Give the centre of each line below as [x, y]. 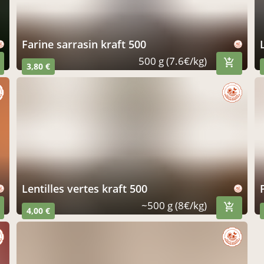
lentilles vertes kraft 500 [88, 188]
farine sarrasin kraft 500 [87, 44]
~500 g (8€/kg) [174, 205]
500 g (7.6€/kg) [173, 61]
